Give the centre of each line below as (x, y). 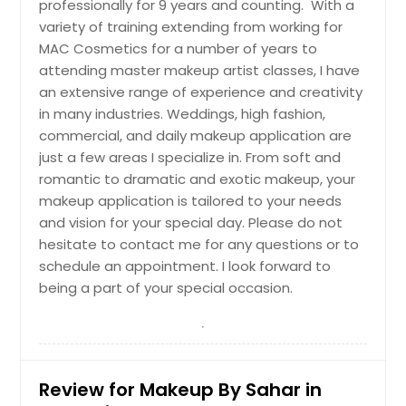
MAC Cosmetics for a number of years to (179, 48)
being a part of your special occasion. (166, 287)
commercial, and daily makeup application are (196, 135)
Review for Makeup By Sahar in (181, 389)
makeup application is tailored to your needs (191, 200)
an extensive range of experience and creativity (201, 92)
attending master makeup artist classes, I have (200, 70)
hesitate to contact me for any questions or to (199, 244)
